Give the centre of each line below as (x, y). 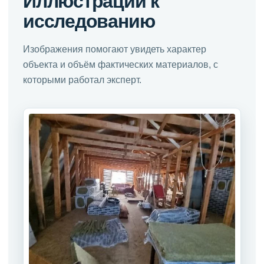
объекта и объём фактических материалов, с (121, 64)
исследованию (89, 21)
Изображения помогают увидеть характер (115, 49)
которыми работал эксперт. (82, 80)
